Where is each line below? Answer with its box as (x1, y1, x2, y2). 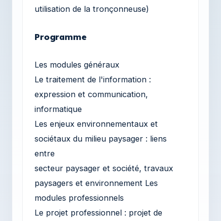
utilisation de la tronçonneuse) (35, 3, 149, 14)
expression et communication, (35, 89, 148, 99)
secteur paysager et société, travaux (35, 163, 173, 173)
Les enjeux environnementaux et (35, 118, 158, 129)
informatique (35, 104, 82, 114)
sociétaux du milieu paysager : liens (35, 133, 167, 144)
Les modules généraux (35, 59, 119, 70)
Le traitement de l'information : (35, 74, 151, 84)
